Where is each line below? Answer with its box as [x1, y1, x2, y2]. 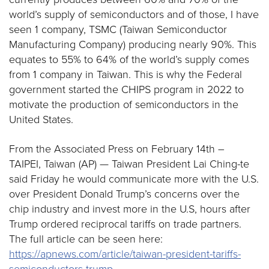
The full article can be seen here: [9, 231, 163, 246]
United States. [9, 112, 73, 126]
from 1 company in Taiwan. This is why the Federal [9, 67, 242, 81]
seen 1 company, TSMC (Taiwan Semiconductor [9, 22, 227, 36]
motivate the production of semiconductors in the [9, 97, 238, 111]
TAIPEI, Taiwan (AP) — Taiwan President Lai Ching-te [9, 156, 249, 171]
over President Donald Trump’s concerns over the [9, 186, 240, 201]
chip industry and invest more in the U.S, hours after [9, 201, 250, 216]
